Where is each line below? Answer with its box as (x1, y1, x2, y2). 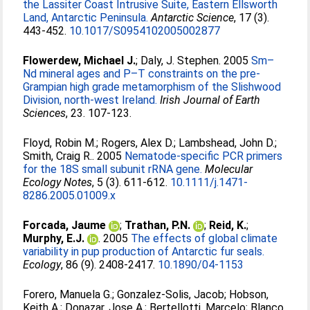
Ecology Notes (23, 176, 93, 189)
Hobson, (229, 288, 269, 301)
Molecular (205, 163, 253, 176)
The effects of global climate (131, 232, 278, 245)
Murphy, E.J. (23, 232, 85, 245)
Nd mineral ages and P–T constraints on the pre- (23, 67, 261, 80)
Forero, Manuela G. (23, 288, 113, 301)
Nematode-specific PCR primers (125, 149, 283, 163)
